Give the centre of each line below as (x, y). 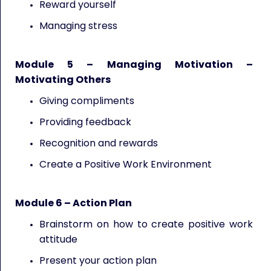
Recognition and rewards (99, 143)
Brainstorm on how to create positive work (146, 224)
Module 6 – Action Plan (73, 203)
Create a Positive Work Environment (126, 164)
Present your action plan (98, 260)
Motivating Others (63, 80)
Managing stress (78, 26)
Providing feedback (85, 122)
